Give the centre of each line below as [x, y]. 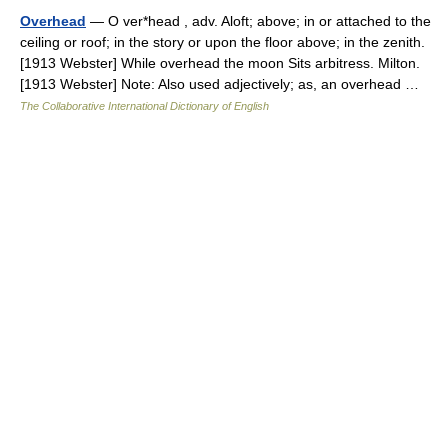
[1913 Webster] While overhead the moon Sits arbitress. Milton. [220, 63]
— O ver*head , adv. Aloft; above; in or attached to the [258, 21]
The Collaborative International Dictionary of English [144, 106]
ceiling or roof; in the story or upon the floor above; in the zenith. [222, 42]
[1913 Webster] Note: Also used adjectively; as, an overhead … [223, 84]
